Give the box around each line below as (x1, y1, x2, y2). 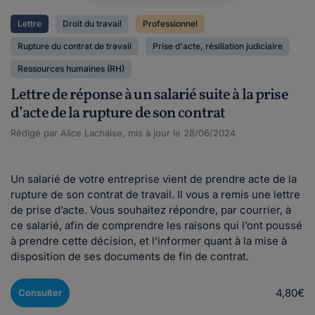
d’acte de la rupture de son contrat (11, 103, 226, 124)
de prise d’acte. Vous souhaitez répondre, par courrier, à (11, 203, 291, 217)
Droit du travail (63, 18, 122, 29)
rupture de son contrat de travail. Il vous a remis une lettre (11, 188, 300, 201)
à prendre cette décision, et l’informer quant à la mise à (11, 234, 287, 247)
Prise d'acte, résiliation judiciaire (153, 41, 283, 51)
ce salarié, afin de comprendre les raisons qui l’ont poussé (11, 219, 302, 232)
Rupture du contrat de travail (18, 41, 131, 51)
